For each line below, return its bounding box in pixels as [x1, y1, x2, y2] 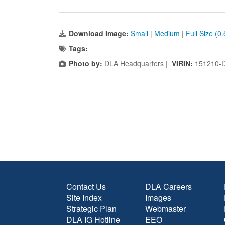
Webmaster [145, 203, 186, 214]
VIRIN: [172, 58, 195, 68]
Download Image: [69, 28, 131, 38]
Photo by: [69, 58, 102, 68]
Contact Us [66, 181, 106, 192]
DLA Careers [145, 181, 192, 192]
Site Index [66, 192, 102, 203]
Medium [154, 28, 180, 38]
